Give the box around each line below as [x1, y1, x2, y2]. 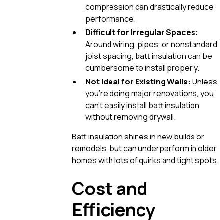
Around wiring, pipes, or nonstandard [85, 38, 217, 50]
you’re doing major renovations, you [85, 87, 214, 99]
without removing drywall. [85, 111, 176, 122]
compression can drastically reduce [85, 1, 214, 12]
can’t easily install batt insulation [85, 99, 199, 110]
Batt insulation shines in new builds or [72, 131, 204, 142]
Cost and [72, 176, 148, 200]
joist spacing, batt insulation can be [85, 50, 212, 61]
